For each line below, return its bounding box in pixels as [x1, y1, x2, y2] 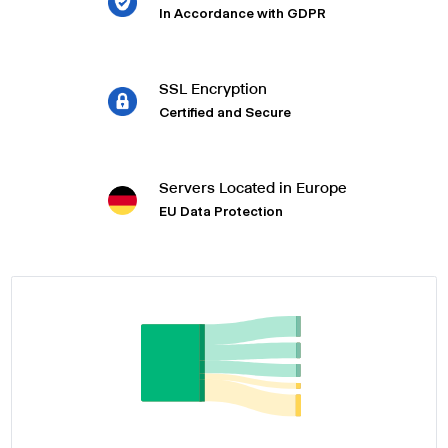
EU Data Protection [158, 202, 283, 219]
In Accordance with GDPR [158, 4, 326, 21]
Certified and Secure [158, 103, 291, 120]
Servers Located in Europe [158, 177, 347, 197]
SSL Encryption [158, 78, 267, 98]
